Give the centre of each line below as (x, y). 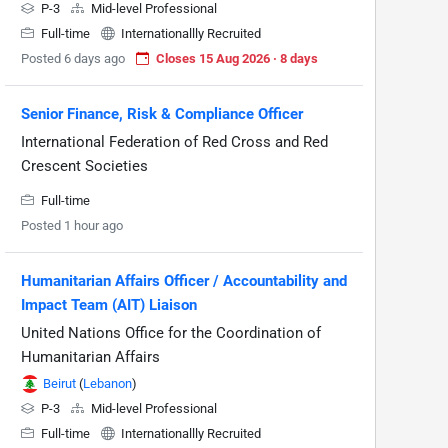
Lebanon (107, 383)
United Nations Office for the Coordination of (171, 333)
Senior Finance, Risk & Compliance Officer (162, 114)
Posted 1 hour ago (72, 225)
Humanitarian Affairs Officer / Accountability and (184, 281)
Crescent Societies (84, 166)
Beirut (59, 383)
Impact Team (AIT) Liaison (109, 305)
